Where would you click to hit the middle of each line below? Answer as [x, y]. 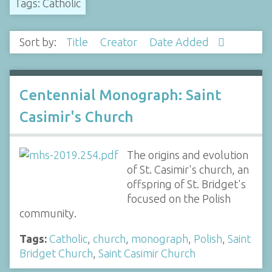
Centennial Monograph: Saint [120, 95]
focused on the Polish [178, 198]
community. [48, 213]
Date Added [180, 42]
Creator [120, 42]
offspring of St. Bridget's [186, 184]
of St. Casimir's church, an [188, 169]
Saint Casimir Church [147, 253]
